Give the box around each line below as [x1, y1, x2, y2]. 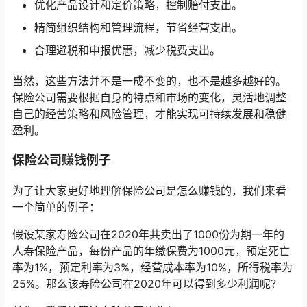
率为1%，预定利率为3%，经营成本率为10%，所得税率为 [12, 260, 293, 275]
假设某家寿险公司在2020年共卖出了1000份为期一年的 [12, 228, 284, 242]
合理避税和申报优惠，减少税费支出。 [34, 43, 221, 57]
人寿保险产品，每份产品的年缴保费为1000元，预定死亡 [12, 244, 290, 258]
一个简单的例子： [12, 200, 100, 214]
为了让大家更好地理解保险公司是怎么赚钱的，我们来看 [12, 184, 286, 198]
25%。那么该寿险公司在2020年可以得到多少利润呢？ [12, 277, 282, 291]
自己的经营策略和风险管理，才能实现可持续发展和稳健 [12, 107, 286, 121]
